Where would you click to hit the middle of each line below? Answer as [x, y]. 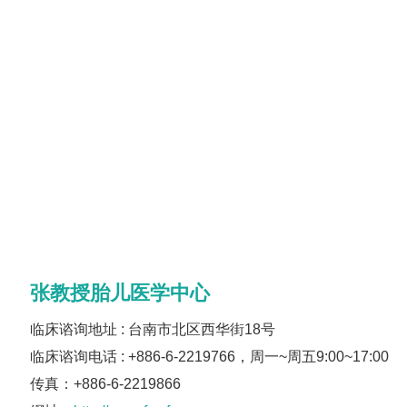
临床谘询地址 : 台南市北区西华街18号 [153, 329]
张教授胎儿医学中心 [120, 293]
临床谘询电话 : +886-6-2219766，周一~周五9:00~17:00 [210, 357]
